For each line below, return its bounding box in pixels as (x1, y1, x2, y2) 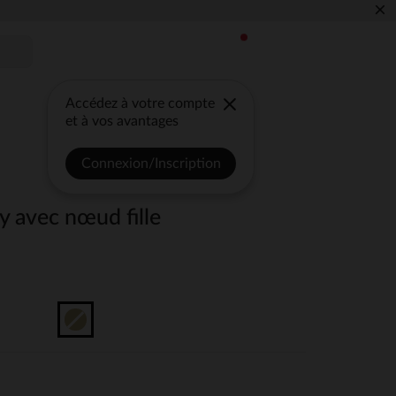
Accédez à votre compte (65, 96, 216, 110)
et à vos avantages (65, 114, 179, 128)
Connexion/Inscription (80, 156, 221, 171)
